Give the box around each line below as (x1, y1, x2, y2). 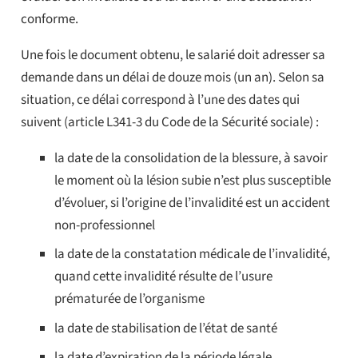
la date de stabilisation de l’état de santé (54, 318, 277, 338)
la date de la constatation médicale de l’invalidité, (54, 245, 330, 265)
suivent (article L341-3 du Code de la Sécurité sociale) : (20, 112, 319, 132)
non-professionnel (54, 215, 155, 235)
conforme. (20, 9, 78, 29)
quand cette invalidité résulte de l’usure (54, 267, 272, 287)
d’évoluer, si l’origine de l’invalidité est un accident (54, 193, 330, 213)
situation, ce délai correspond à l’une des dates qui (20, 89, 300, 109)
